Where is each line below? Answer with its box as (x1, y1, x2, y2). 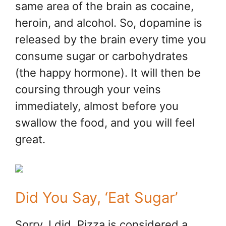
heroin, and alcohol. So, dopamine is (15, 16, 202, 30)
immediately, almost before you (15, 99, 179, 113)
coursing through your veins (15, 83, 161, 96)
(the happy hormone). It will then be (15, 66, 201, 80)
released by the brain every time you (15, 33, 206, 46)
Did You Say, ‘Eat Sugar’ (15, 189, 178, 207)
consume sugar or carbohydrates (15, 49, 188, 63)
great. (15, 133, 45, 146)
